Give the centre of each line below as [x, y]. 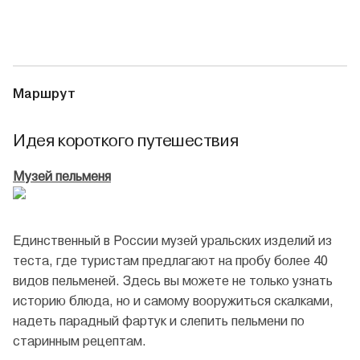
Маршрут [44, 93]
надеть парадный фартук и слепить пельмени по [159, 321]
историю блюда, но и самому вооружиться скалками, [173, 301]
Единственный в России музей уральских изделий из [172, 241]
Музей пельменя [62, 177]
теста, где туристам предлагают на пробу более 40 [170, 261]
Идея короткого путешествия [126, 140]
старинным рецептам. [80, 342]
